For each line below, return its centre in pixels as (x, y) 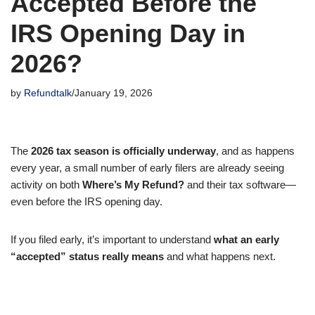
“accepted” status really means (87, 256)
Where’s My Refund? (133, 185)
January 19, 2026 (114, 93)
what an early (246, 239)
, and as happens (255, 151)
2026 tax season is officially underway (123, 151)
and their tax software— (240, 185)
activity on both (46, 185)
